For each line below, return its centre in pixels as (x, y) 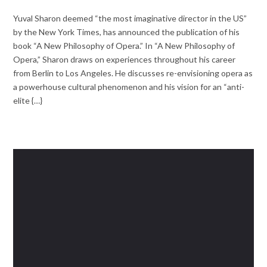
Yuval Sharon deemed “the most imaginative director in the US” (130, 18)
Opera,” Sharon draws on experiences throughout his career (125, 60)
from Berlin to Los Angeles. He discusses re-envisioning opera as (133, 73)
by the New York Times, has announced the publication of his (127, 32)
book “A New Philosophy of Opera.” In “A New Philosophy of (124, 46)
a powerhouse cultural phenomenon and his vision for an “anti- (129, 87)
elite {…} (28, 101)
